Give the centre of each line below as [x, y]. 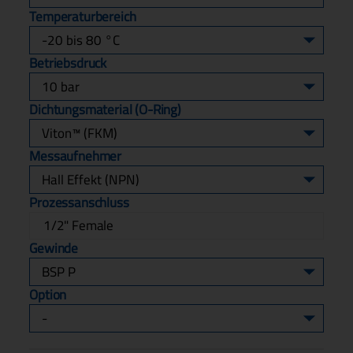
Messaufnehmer [76, 156]
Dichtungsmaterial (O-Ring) [105, 109]
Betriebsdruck [68, 63]
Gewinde [54, 248]
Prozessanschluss [79, 202]
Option [48, 294]
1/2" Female [78, 225]
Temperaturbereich [83, 16]
